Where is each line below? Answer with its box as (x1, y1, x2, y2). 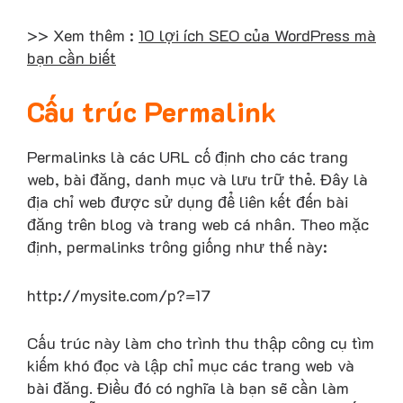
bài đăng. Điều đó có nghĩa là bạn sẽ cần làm (27, 377, 349, 399)
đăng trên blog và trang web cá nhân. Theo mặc (27, 212, 369, 235)
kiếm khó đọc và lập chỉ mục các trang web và (27, 354, 354, 377)
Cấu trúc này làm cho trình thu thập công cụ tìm (27, 332, 374, 354)
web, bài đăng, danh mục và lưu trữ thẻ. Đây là (27, 167, 368, 190)
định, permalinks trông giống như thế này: (27, 235, 327, 257)
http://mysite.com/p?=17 (27, 283, 210, 306)
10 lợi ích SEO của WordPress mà (139, 24, 376, 47)
